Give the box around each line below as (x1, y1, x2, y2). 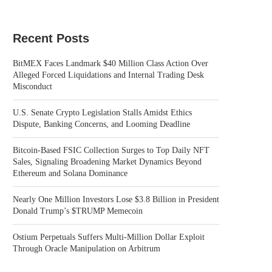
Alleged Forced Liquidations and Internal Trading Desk (13, 70, 204, 80)
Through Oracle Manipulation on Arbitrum (13, 244, 160, 253)
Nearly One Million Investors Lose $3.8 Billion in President (13, 195, 219, 204)
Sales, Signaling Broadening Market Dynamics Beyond (13, 157, 202, 166)
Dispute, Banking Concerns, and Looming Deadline (13, 120, 190, 129)
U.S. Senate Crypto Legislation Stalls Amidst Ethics (13, 108, 192, 117)
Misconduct (13, 82, 52, 91)
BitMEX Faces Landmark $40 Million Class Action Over (13, 59, 208, 68)
